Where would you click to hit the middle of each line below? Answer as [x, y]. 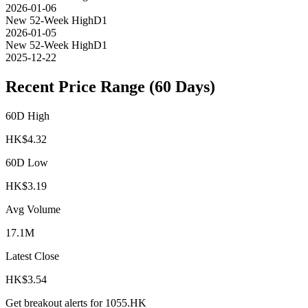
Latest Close [32, 256]
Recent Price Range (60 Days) [110, 87]
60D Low [27, 163]
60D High [27, 116]
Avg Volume [33, 210]
